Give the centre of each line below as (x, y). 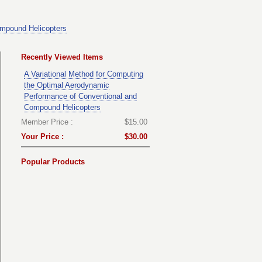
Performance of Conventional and (80, 96)
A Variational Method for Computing (84, 74)
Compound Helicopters (62, 107)
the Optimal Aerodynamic (67, 85)
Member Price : (47, 122)
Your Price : (42, 136)
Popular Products (53, 161)
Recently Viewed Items (62, 57)
